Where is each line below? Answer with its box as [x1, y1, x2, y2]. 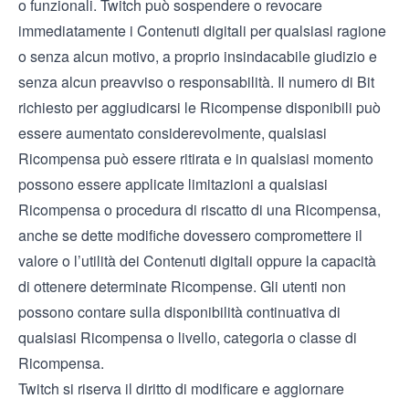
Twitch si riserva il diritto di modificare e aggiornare [18, 378, 344, 399]
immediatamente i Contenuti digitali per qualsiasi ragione [18, 20, 386, 41]
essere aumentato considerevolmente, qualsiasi [18, 122, 327, 143]
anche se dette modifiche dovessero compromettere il [18, 225, 362, 246]
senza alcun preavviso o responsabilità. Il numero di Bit [18, 71, 374, 92]
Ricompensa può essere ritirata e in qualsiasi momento [18, 148, 373, 169]
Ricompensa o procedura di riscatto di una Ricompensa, [18, 199, 381, 220]
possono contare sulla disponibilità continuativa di [18, 301, 341, 322]
